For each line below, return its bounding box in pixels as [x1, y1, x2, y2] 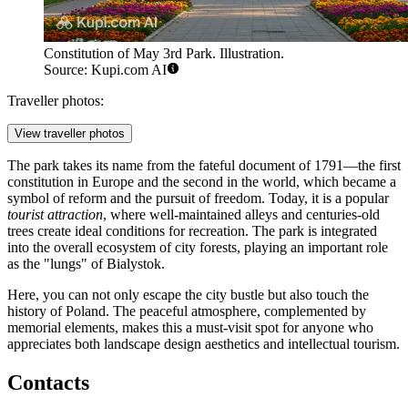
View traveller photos [15, 127, 125, 141]
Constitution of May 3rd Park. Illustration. [44, 46, 284, 62]
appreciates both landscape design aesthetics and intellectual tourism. [7, 336, 400, 352]
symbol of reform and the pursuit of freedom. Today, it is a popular [7, 190, 389, 207]
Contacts [7, 371, 89, 395]
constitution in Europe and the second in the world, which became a [7, 174, 396, 190]
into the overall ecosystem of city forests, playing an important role [7, 240, 388, 256]
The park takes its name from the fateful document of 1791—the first [7, 158, 401, 174]
